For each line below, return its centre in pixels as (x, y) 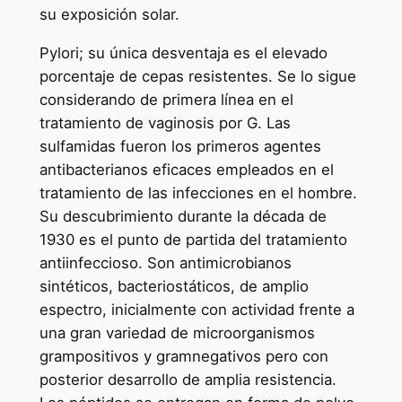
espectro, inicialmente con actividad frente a (197, 309)
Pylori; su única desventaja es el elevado (183, 52)
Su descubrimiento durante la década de (183, 216)
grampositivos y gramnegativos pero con (184, 356)
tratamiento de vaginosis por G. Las (165, 122)
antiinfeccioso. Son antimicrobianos (165, 262)
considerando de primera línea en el (166, 99)
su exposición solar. (109, 14)
